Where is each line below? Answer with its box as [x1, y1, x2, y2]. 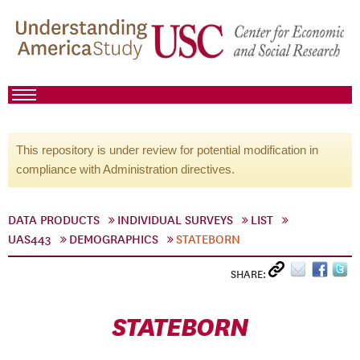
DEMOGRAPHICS [69, 232, 158, 247]
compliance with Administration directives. [16, 162, 235, 176]
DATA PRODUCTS [8, 213, 100, 227]
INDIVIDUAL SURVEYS [117, 213, 233, 227]
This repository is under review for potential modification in [16, 143, 318, 157]
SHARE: [231, 268, 268, 281]
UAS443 [8, 232, 51, 247]
